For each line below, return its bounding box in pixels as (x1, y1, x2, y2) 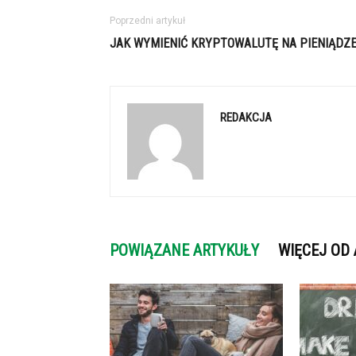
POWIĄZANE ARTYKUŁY (110, 241, 259, 260)
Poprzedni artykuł (110, 15, 185, 26)
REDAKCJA (220, 110, 272, 125)
